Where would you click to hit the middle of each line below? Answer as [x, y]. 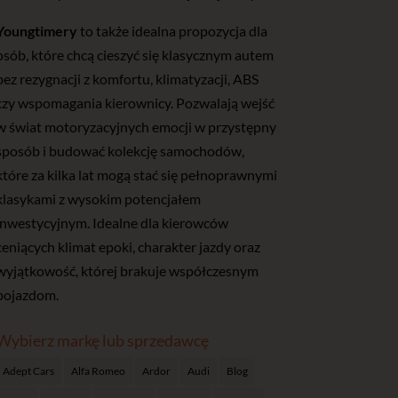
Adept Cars [28, 371]
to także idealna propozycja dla [172, 30]
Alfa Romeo [98, 371]
